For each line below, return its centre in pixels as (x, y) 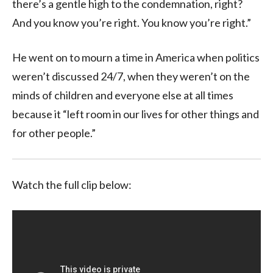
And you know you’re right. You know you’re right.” (132, 22)
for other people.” (54, 133)
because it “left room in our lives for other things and (136, 114)
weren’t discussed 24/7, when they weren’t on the (131, 76)
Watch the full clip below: (72, 184)
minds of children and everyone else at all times (123, 95)
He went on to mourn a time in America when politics (136, 57)
